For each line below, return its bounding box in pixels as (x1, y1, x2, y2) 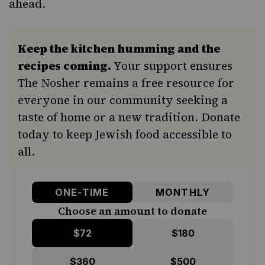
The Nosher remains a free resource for (18, 75, 234, 91)
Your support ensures (111, 58, 232, 74)
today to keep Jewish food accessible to (18, 127, 232, 143)
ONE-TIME (54, 186, 110, 199)
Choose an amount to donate (58, 203, 207, 219)
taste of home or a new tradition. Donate (18, 109, 240, 125)
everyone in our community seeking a (18, 92, 228, 108)
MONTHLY (155, 186, 211, 199)
